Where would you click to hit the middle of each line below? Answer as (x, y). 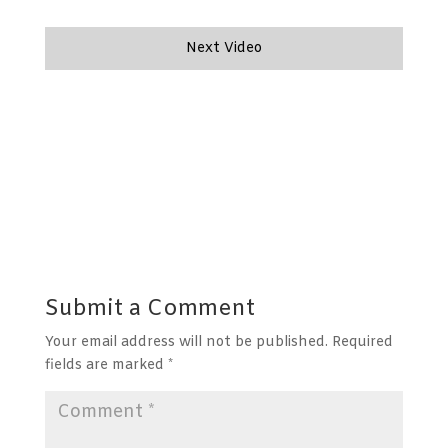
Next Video (223, 49)
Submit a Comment (149, 310)
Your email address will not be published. (186, 343)
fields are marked (106, 366)
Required (362, 343)
